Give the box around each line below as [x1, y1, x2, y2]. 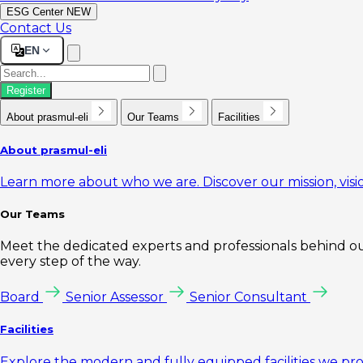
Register [6, 83, 45, 96]
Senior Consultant [190, 289, 307, 305]
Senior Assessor [66, 289, 164, 305]
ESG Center [6, 5, 63, 18]
